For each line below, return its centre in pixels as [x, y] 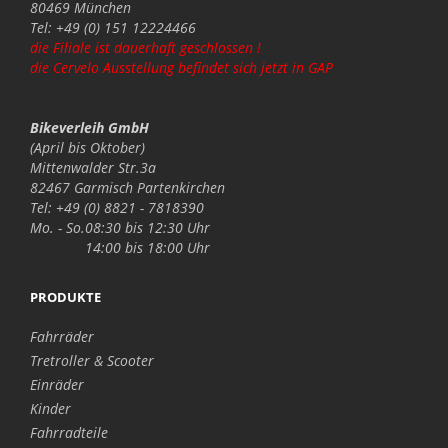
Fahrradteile [69, 432]
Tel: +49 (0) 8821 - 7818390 [117, 207]
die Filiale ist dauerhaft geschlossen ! [145, 47]
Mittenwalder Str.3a [93, 167]
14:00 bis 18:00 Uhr [147, 247]
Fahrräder [62, 336]
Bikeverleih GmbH [89, 127]
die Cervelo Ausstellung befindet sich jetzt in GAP [181, 67]
